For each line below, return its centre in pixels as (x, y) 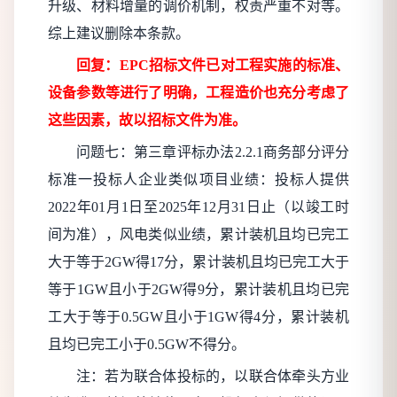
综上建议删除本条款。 (119, 34)
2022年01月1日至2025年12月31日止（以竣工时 (198, 207)
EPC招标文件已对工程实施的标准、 (234, 66)
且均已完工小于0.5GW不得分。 (147, 345)
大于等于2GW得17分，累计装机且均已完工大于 (198, 262)
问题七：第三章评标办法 (156, 152)
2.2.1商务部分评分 (292, 152)
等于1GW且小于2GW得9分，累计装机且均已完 (198, 290)
